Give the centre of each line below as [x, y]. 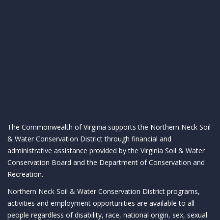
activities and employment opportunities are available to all [101, 203]
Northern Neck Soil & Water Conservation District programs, [104, 191]
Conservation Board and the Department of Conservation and [106, 162]
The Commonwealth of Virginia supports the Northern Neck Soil [109, 127]
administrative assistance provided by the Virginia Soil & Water [106, 151]
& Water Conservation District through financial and [89, 139]
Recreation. [25, 174]
